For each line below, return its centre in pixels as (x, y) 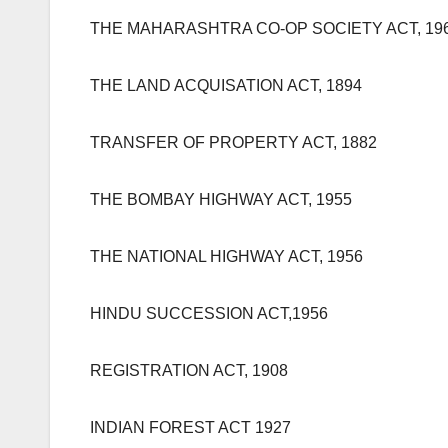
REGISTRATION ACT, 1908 (189, 370)
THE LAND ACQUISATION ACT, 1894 (226, 85)
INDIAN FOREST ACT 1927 (190, 427)
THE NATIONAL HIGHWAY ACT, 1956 (226, 256)
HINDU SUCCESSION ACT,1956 (209, 313)
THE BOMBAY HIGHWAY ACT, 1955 (221, 199)
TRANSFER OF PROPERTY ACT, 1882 (233, 142)
